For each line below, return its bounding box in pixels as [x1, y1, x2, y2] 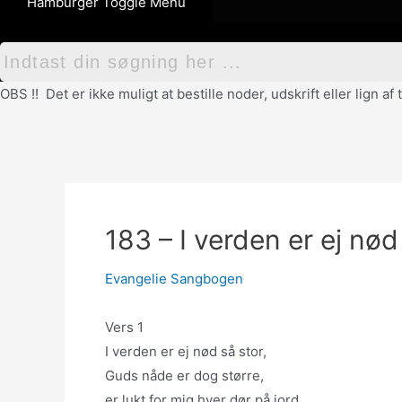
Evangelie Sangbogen [105, 270, 243, 287]
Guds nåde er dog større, [105, 367, 264, 384]
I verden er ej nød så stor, [105, 343, 267, 360]
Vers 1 [105, 319, 144, 336]
